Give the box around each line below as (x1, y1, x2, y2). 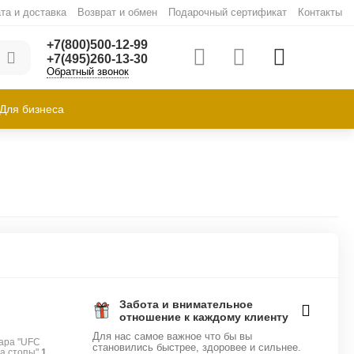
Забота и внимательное (119, 298, 254, 311)
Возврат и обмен (77, 6, 157, 18)
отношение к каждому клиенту (119, 311, 289, 323)
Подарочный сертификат (168, 6, 287, 18)
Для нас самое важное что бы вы (92, 330, 253, 342)
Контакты (297, 6, 342, 18)
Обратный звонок (46, 66, 129, 77)
